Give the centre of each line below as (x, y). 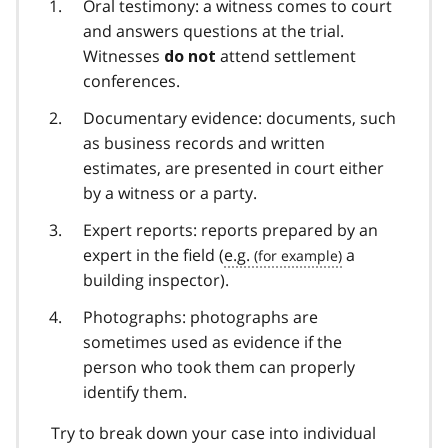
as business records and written (204, 142)
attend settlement (288, 55)
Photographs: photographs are (200, 316)
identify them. (135, 391)
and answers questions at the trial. (213, 30)
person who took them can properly (219, 366)
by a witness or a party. (170, 192)
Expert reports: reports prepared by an (230, 229)
